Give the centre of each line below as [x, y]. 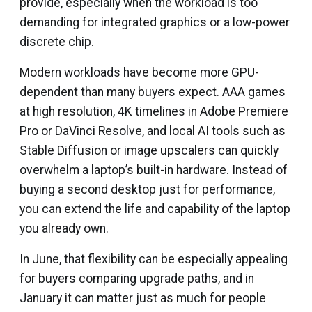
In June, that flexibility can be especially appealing [154, 259]
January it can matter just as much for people [143, 298]
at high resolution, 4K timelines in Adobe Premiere [154, 111]
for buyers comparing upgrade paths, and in [137, 279]
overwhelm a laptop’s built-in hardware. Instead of [154, 170]
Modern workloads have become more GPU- [139, 72]
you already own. [64, 228]
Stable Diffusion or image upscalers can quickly [149, 150]
